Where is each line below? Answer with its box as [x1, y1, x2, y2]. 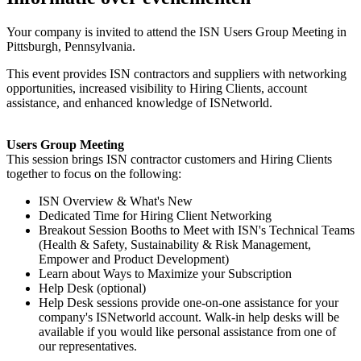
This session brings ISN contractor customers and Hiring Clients [6, 151, 332, 166]
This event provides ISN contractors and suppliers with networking [6, 66, 346, 81]
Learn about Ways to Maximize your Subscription [39, 266, 292, 280]
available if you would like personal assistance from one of [39, 324, 336, 338]
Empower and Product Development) [39, 251, 229, 266]
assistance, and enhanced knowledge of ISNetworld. [6, 95, 272, 110]
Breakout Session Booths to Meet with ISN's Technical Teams [39, 222, 355, 237]
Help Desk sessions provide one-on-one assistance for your [39, 295, 338, 309]
